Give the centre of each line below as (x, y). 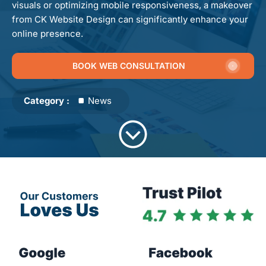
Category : (47, 101)
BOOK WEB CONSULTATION (129, 66)
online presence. (47, 34)
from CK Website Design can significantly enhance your (130, 19)
